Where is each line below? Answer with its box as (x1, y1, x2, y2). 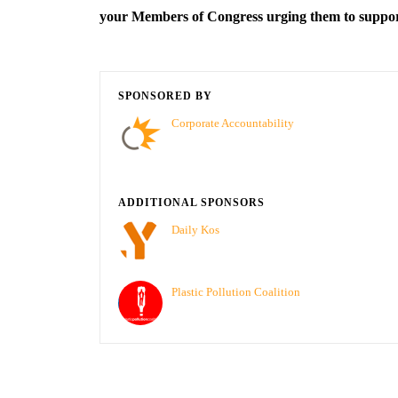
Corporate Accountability (171, 116, 294, 130)
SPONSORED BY (118, 90, 212, 102)
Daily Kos (171, 223, 219, 236)
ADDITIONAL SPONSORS (118, 196, 265, 209)
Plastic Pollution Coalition (171, 285, 300, 298)
